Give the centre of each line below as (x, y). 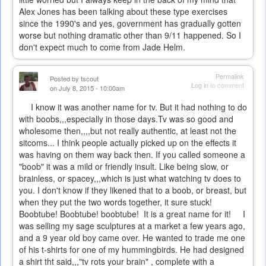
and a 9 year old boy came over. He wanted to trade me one (132, 238)
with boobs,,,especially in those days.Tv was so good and (126, 119)
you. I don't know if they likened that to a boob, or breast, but (133, 190)
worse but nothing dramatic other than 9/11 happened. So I (130, 35)
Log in (200, 85)
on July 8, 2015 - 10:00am (87, 88)
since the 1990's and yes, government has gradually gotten (130, 23)
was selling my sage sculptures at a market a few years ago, (132, 226)
